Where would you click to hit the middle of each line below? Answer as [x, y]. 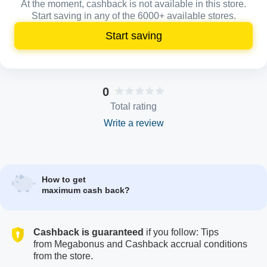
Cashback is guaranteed [89, 232]
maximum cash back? [86, 190]
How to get [64, 180]
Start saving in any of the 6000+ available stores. [133, 16]
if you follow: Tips [181, 232]
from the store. [63, 256]
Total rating [133, 107]
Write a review [133, 123]
